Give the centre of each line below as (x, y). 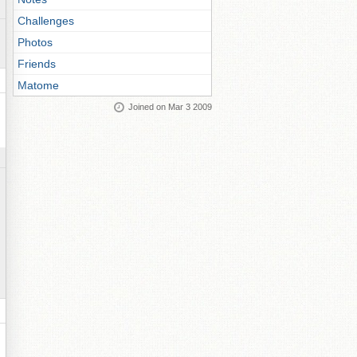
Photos (35, 42)
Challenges (46, 21)
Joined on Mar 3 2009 (170, 107)
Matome (38, 85)
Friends (37, 64)
